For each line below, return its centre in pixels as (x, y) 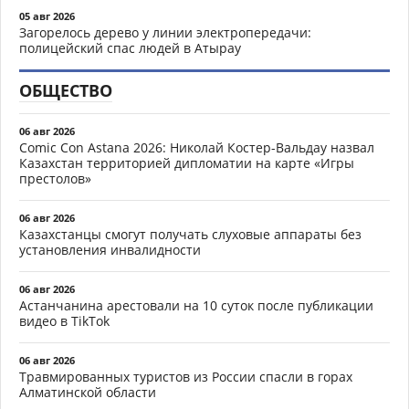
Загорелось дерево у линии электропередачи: (165, 32)
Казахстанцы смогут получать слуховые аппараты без (190, 234)
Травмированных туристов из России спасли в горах (186, 376)
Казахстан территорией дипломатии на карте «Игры (187, 163)
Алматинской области (88, 392)
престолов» (55, 178)
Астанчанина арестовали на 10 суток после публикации (196, 305)
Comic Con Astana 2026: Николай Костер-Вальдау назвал (197, 147)
